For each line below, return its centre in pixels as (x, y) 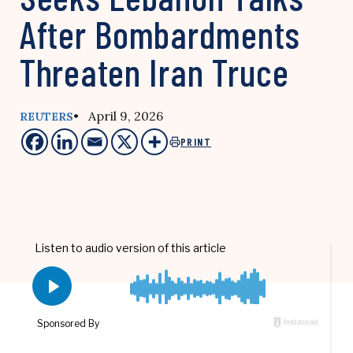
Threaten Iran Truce (154, 72)
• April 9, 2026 (118, 116)
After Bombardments (160, 34)
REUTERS (46, 117)
